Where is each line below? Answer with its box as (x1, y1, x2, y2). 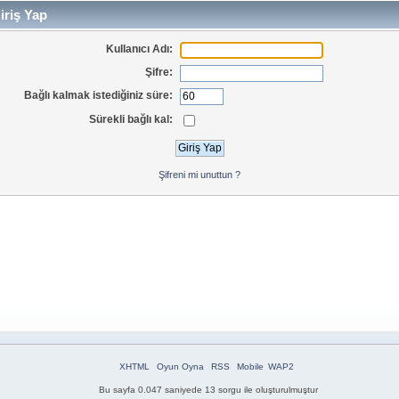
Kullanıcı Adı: (106, 42, 174, 55)
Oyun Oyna (156, 362, 204, 372)
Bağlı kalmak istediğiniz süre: (24, 89, 174, 102)
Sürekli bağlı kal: (89, 112, 174, 126)
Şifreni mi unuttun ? (159, 168, 240, 180)
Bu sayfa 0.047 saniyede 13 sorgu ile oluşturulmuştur (99, 385, 318, 395)
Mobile (236, 362, 264, 372)
